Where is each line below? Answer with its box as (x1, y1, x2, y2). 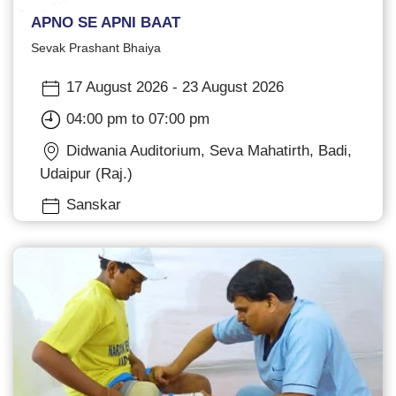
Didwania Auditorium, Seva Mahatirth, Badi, (62, 141, 352, 159)
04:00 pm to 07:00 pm (62, 110, 209, 127)
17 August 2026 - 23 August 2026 (62, 78, 284, 95)
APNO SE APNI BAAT (31, 13, 180, 31)
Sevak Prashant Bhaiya (31, 40, 161, 55)
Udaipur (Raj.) (40, 164, 133, 182)
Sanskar (62, 195, 121, 213)
